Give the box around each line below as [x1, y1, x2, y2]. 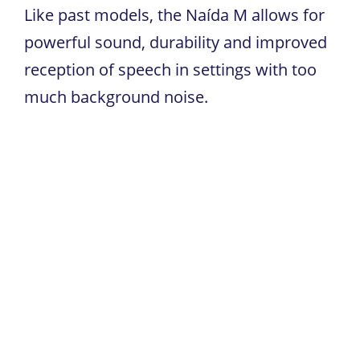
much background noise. [24, 85, 208, 108]
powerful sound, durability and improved [24, 31, 327, 53]
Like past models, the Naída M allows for [24, 3, 325, 26]
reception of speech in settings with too [24, 58, 317, 80]
